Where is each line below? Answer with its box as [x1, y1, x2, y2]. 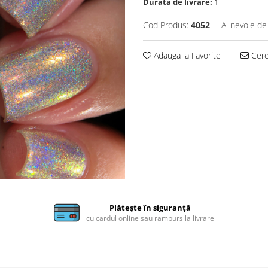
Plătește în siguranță [109, 202, 191, 213]
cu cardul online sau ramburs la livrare [86, 213, 215, 223]
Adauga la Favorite [151, 50, 221, 61]
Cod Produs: [143, 19, 188, 31]
